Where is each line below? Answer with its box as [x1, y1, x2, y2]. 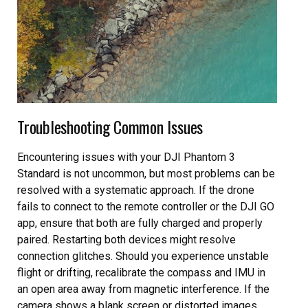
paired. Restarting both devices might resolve [17, 232, 236, 246]
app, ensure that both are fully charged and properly [17, 216, 263, 230]
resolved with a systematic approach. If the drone [17, 183, 254, 197]
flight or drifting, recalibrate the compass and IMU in [17, 265, 265, 279]
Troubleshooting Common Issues [17, 113, 203, 139]
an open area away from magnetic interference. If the [17, 282, 269, 296]
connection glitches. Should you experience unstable [17, 249, 269, 263]
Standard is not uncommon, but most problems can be [17, 166, 275, 180]
